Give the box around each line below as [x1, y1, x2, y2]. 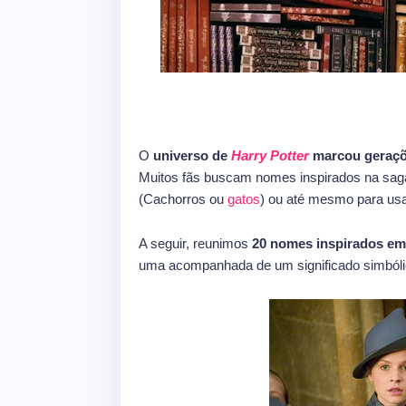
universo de [150, 148, 231, 163]
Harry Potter [231, 148, 309, 163]
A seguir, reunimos [139, 236, 252, 251]
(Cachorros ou [139, 191, 227, 207]
